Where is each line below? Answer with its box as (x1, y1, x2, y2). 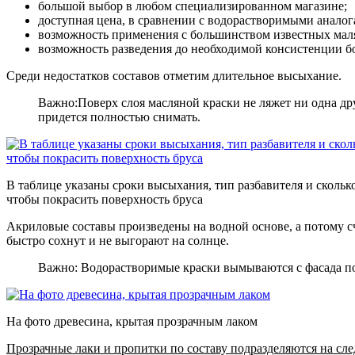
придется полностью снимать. (38, 110, 200, 124)
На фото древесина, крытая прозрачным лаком (6, 315, 258, 329)
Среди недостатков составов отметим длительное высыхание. (6, 69, 342, 83)
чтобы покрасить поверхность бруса (6, 193, 203, 207)
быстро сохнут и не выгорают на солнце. (6, 234, 229, 248)
